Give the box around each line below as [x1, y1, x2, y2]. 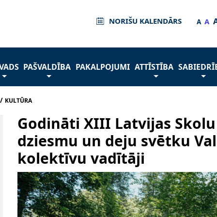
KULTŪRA [4, 96, 32, 105]
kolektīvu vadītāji [17, 148, 145, 168]
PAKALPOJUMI [76, 62, 130, 73]
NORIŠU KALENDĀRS [109, 16, 182, 26]
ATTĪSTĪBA [135, 62, 174, 73]
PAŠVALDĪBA [23, 62, 71, 73]
